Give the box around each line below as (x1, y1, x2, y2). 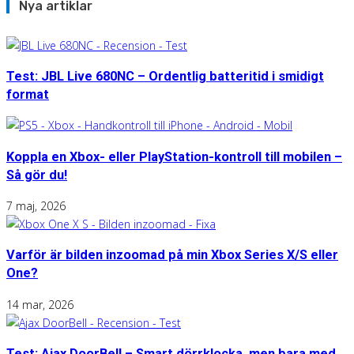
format (6, 86, 49, 102)
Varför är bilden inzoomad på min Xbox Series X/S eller (6, 247, 338, 263)
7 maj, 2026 (6, 198, 66, 213)
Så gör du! (6, 167, 67, 183)
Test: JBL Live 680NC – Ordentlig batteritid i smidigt (6, 68, 324, 84)
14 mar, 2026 (6, 296, 73, 312)
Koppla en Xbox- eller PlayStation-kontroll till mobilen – (6, 149, 342, 164)
